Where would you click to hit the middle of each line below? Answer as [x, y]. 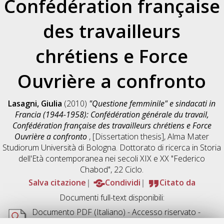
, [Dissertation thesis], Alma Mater [149, 136]
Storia [211, 147]
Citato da [177, 182]
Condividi [122, 182]
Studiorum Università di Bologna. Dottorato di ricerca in [101, 147]
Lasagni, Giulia [35, 103]
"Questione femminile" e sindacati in [152, 103]
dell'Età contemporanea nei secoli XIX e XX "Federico [112, 158]
